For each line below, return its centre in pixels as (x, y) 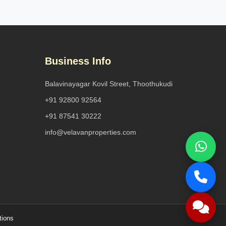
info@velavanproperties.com (90, 132)
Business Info (78, 61)
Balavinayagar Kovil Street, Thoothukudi (108, 84)
